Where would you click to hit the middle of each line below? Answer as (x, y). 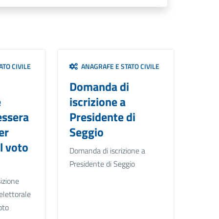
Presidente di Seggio (102, 164)
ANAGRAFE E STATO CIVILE (119, 66)
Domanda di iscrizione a (107, 151)
